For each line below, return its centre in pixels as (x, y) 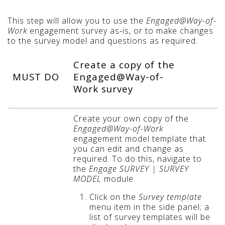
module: (119, 179)
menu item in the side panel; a (149, 207)
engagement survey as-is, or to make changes (120, 30)
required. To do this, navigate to (138, 158)
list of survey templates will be (150, 217)
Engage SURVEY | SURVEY (139, 168)
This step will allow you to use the (77, 20)
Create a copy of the (124, 64)
